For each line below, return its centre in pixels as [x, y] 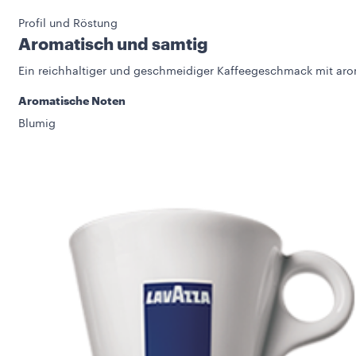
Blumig [37, 124]
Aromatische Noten [72, 101]
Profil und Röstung [68, 24]
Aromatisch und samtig [113, 45]
